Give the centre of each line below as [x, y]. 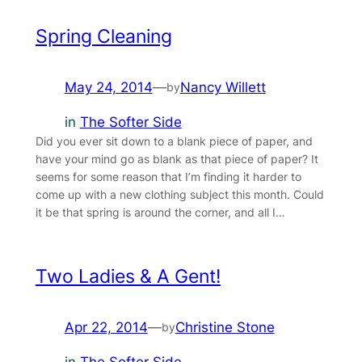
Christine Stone [225, 328]
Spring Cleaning [103, 37]
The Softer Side [130, 122]
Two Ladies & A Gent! [128, 277]
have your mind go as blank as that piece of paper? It [177, 159]
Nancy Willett [223, 88]
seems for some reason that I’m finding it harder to [168, 177]
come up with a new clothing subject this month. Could [179, 195]
